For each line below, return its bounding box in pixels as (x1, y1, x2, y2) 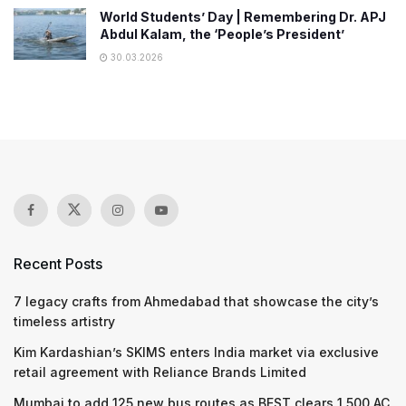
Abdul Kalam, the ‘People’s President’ (100, 26, 344, 42)
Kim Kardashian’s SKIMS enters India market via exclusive (14, 344, 379, 360)
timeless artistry (14, 314, 115, 329)
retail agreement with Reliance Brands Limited (14, 364, 306, 380)
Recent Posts (14, 255, 102, 273)
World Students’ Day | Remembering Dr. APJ (100, 9, 386, 24)
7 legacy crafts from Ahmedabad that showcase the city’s (14, 294, 379, 309)
